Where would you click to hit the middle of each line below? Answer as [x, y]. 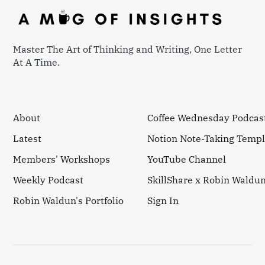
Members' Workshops [62, 159]
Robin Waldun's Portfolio [69, 201]
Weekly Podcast [49, 180]
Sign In [163, 201]
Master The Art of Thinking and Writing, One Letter [128, 49]
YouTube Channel [187, 159]
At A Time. [37, 62]
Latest [28, 138]
